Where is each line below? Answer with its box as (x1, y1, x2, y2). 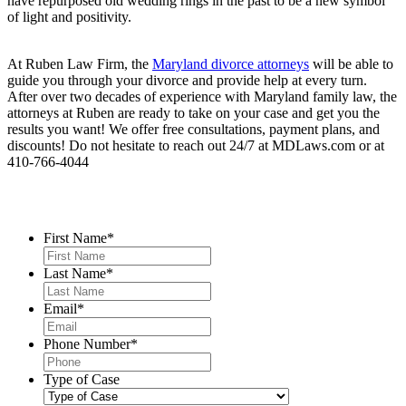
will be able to (309, 55, 393, 72)
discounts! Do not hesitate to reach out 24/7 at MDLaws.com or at (7, 137, 384, 153)
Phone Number (43, 335, 130, 352)
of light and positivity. (7, 8, 131, 24)
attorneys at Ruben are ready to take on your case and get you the (7, 104, 380, 121)
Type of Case (43, 371, 120, 387)
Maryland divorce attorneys (152, 55, 309, 72)
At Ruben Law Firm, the (7, 55, 152, 72)
